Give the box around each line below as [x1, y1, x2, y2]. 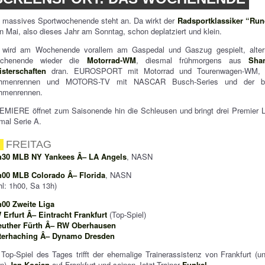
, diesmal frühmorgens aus [135, 54, 249, 66]
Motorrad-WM [86, 54, 136, 66]
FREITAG [6, 138, 52, 150]
